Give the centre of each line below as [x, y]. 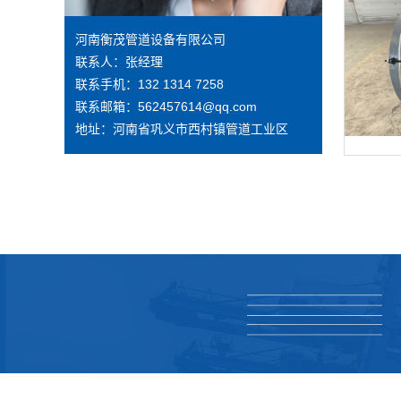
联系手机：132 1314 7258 [149, 85]
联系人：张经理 [119, 62]
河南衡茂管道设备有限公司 [150, 40]
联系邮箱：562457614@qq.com [166, 107]
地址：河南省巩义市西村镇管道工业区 [181, 129]
